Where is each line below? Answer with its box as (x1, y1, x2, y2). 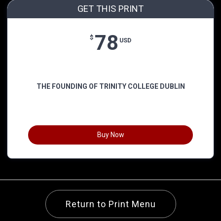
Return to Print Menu (65, 199, 156, 210)
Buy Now (97, 131, 124, 139)
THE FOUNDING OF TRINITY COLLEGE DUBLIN (36, 82, 185, 90)
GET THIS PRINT (77, 3, 144, 14)
